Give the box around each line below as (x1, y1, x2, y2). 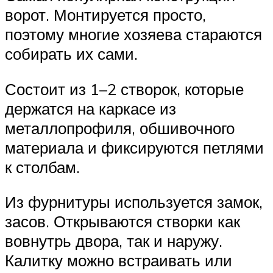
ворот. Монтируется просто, (5, 5, 206, 25)
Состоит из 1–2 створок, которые (5, 79, 244, 99)
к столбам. (5, 157, 80, 177)
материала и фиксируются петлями (5, 137, 264, 157)
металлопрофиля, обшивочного (5, 118, 235, 138)
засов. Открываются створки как (5, 211, 240, 232)
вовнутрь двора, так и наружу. (5, 231, 222, 251)
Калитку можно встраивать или (5, 250, 232, 271)
